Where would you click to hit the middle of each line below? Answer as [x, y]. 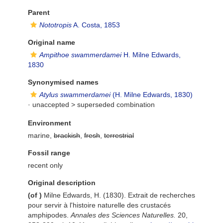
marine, [41, 135]
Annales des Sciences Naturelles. [123, 215]
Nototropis [56, 25]
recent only [45, 165]
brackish [67, 135]
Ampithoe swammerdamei [80, 55]
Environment [50, 123]
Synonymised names [63, 82]
